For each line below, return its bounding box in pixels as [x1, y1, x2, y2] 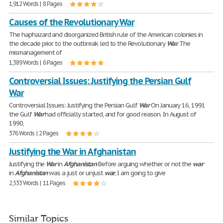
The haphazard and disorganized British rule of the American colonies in [9, 30, 203, 39]
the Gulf [9, 110, 33, 118]
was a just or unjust [47, 169, 105, 177]
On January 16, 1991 [149, 101, 206, 110]
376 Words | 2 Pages [9, 129, 59, 137]
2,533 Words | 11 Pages [9, 179, 66, 187]
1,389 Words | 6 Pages [9, 59, 63, 66]
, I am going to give [114, 169, 165, 177]
